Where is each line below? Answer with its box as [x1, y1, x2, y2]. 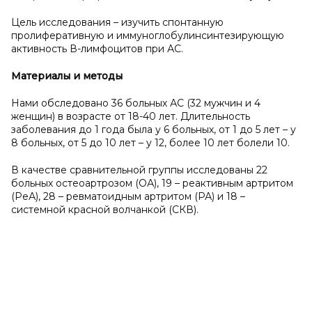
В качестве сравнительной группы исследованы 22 [11, 164, 267, 176]
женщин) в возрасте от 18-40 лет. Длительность [11, 110, 250, 123]
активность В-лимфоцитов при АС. [11, 42, 183, 55]
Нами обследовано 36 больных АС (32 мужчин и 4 [11, 97, 260, 109]
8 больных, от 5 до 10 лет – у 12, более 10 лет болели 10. [11, 136, 290, 149]
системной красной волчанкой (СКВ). [11, 203, 198, 216]
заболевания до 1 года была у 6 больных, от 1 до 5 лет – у [11, 123, 296, 136]
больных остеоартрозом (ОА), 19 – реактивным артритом [11, 177, 293, 189]
